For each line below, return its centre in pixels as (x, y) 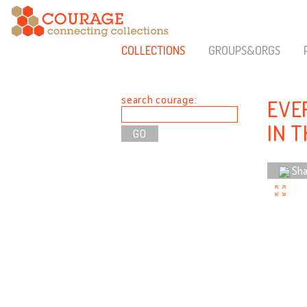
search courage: (159, 99)
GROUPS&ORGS (244, 50)
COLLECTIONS (153, 50)
